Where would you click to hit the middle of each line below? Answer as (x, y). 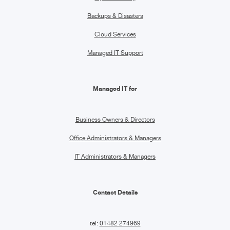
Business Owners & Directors (115, 119)
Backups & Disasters (115, 16)
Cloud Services (115, 34)
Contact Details (115, 192)
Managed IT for (115, 88)
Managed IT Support (115, 53)
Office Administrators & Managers (115, 138)
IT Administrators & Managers (115, 156)
